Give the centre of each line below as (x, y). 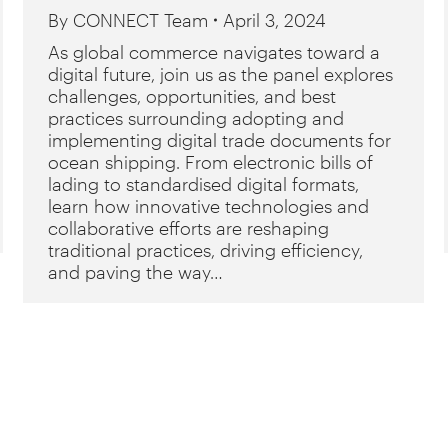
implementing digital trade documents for (219, 140)
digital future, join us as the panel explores (220, 74)
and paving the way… (135, 272)
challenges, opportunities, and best (192, 96)
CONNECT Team (140, 20)
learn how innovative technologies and (208, 206)
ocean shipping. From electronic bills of (210, 162)
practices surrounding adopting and (196, 118)
